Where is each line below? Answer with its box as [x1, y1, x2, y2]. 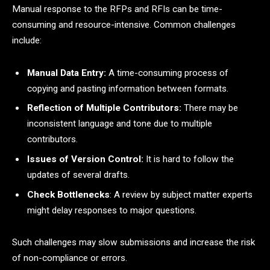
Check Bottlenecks [27, 189, 110, 200]
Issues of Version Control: [27, 154, 143, 165]
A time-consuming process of [106, 67, 228, 78]
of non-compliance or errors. [12, 253, 127, 264]
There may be [181, 102, 238, 114]
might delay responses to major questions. [27, 204, 196, 216]
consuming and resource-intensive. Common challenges [12, 19, 236, 30]
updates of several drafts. [27, 169, 130, 181]
